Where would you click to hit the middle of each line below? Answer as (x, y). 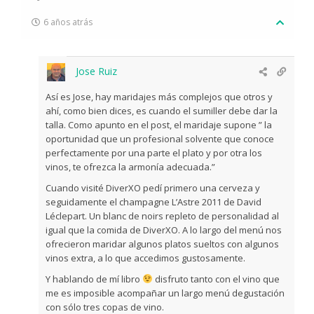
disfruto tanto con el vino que (217, 279)
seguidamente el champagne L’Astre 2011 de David (154, 202)
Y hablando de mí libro (94, 279)
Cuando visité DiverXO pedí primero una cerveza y (153, 187)
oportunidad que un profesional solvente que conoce (160, 138)
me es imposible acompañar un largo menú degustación (165, 293)
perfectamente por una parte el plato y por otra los (154, 152)
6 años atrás (68, 22)
